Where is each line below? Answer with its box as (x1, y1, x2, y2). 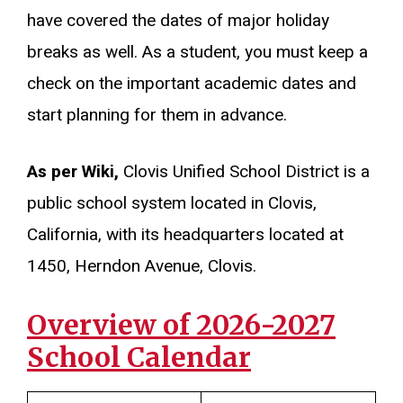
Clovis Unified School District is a (119, 159, 370, 184)
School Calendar (27, 339, 251, 374)
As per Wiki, (27, 159, 119, 184)
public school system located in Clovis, (27, 191, 317, 216)
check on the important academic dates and (27, 70, 356, 96)
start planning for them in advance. (27, 102, 287, 128)
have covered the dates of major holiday (27, 7, 329, 33)
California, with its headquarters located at (27, 222, 344, 247)
